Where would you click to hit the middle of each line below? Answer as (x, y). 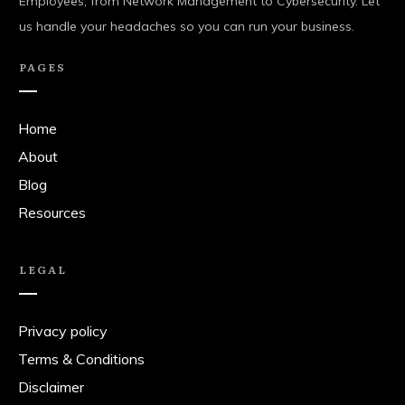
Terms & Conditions (81, 359)
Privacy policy (63, 331)
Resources (52, 212)
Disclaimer (51, 387)
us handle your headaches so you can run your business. (187, 26)
